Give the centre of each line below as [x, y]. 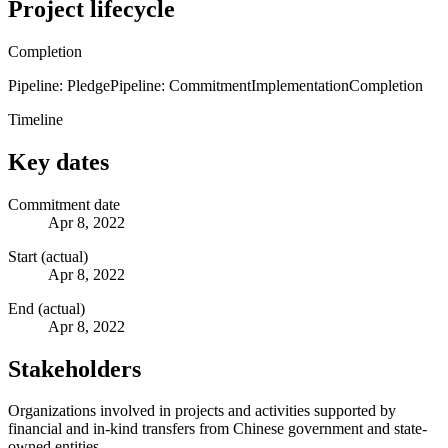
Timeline [35, 119]
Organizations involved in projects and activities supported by [202, 411]
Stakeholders [74, 368]
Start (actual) [48, 256]
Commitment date [64, 204]
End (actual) [46, 308]
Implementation [300, 85]
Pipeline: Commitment [180, 85]
